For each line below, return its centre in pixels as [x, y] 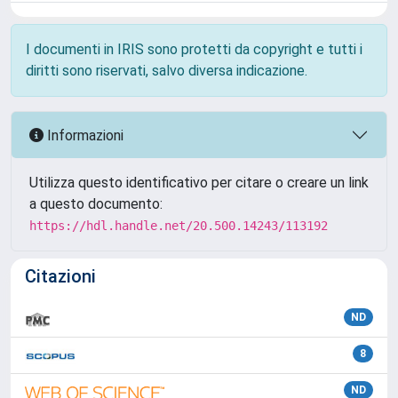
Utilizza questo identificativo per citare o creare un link [199, 183]
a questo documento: [96, 204]
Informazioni [84, 135]
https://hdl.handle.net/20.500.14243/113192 [179, 226]
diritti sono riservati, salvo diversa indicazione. [167, 71]
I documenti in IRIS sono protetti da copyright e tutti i [194, 49]
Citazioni [60, 276]
